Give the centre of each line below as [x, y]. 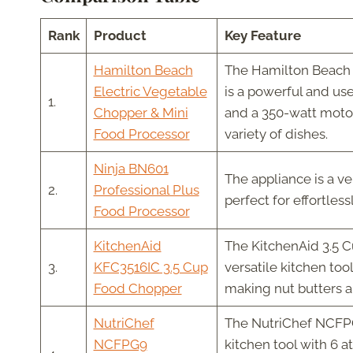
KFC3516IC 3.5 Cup [150, 268]
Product [120, 36]
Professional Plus [146, 190]
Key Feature [262, 36]
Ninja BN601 [131, 169]
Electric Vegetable [150, 92]
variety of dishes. [276, 134]
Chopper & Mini [141, 113]
